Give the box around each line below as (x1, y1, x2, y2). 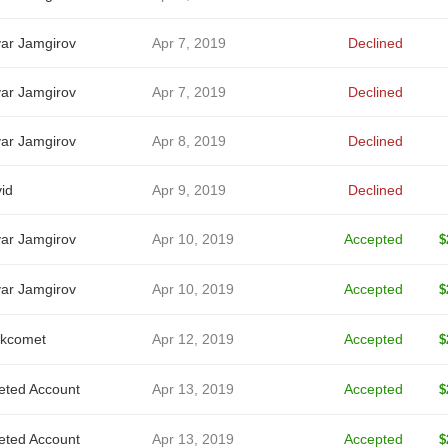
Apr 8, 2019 (151, 133, 226, 149)
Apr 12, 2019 (151, 331, 234, 347)
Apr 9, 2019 (151, 182, 226, 198)
